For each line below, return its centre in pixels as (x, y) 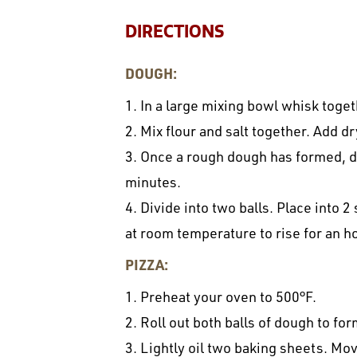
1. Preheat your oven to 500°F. (221, 296)
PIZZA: (147, 264)
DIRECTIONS (175, 31)
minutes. (153, 181)
